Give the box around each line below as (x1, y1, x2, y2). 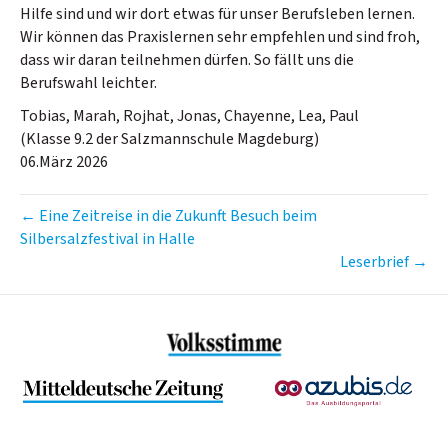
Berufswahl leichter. (20, 71, 157, 94)
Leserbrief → (340, 250, 428, 273)
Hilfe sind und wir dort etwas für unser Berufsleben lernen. (20, 2, 415, 25)
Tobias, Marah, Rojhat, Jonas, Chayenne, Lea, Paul (20, 104, 359, 127)
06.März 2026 (20, 150, 108, 173)
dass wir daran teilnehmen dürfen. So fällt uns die (20, 48, 354, 71)
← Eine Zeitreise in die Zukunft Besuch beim (20, 204, 317, 227)
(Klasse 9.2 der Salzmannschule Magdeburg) (20, 127, 319, 150)
